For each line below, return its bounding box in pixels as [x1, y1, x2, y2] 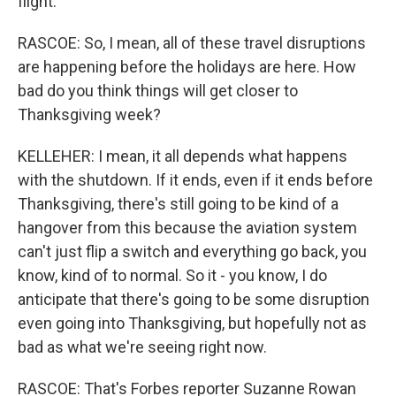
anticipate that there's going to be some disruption [18, 290, 369, 308]
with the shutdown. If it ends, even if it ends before [18, 171, 373, 189]
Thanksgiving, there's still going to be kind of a [18, 194, 339, 213]
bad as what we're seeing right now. [18, 338, 267, 356]
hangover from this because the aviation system [18, 218, 357, 237]
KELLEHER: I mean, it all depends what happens [18, 147, 347, 165]
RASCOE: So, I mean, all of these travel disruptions [18, 34, 366, 52]
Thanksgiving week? [18, 105, 161, 124]
